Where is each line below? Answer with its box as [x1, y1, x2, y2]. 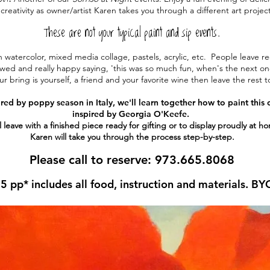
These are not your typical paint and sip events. [43, 24, 221, 43]
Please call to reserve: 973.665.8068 [30, 152, 234, 167]
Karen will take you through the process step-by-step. [30, 131, 234, 142]
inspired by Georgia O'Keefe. [72, 108, 192, 119]
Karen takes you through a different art [92, 5, 244, 16]
